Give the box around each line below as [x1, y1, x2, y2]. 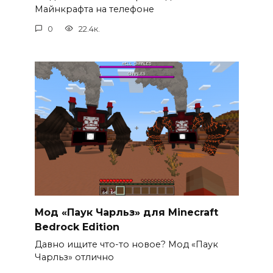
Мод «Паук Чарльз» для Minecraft [34, 206, 218, 218]
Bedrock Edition [34, 221, 119, 233]
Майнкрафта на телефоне [34, 4, 154, 15]
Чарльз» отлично [34, 252, 114, 263]
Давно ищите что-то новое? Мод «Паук [34, 239, 218, 250]
